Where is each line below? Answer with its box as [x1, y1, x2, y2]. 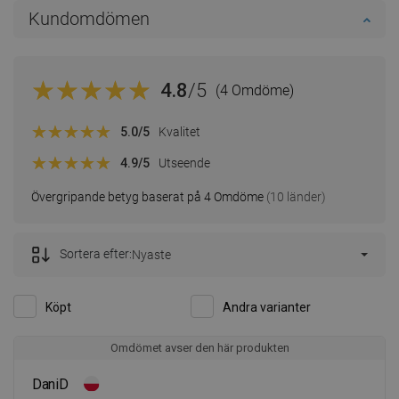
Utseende [159, 156, 210, 171]
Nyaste [132, 247, 171, 262]
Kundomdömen [28, 7, 150, 29]
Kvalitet [159, 125, 200, 140]
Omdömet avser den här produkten [110, 340, 289, 354]
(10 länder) [264, 189, 326, 204]
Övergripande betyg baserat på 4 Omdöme [31, 189, 264, 204]
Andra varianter [223, 299, 311, 314]
